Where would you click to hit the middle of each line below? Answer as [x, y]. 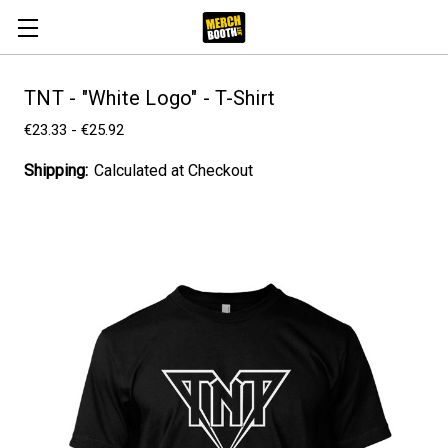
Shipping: [56, 170]
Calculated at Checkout [173, 170]
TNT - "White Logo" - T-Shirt [149, 98]
